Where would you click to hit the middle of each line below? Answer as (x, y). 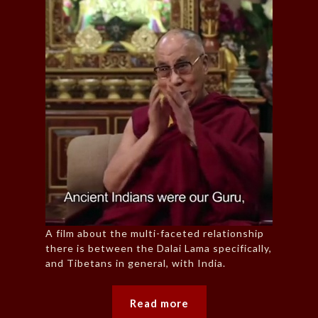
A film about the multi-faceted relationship (155, 234)
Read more (159, 303)
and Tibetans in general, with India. (136, 263)
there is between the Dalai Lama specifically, (159, 248)
